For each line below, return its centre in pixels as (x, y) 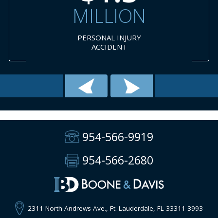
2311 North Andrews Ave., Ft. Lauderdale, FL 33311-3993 (115, 208)
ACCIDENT (105, 46)
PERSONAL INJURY (105, 37)
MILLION (105, 15)
